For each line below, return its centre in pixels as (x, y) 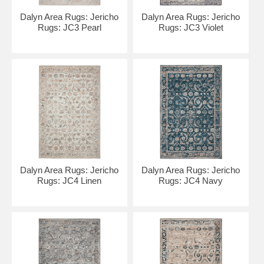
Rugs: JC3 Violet (191, 27)
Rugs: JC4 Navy (191, 181)
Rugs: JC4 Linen (70, 181)
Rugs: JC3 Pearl (69, 27)
